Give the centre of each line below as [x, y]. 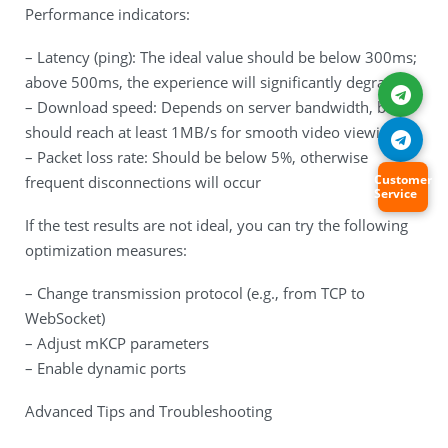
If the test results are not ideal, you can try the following [216, 225]
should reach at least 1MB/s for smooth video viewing [211, 132]
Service [395, 193]
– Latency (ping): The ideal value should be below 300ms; [221, 57]
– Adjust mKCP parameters [117, 343]
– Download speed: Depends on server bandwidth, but [212, 107]
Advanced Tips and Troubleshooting [148, 411]
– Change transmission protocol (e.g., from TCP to [195, 293]
